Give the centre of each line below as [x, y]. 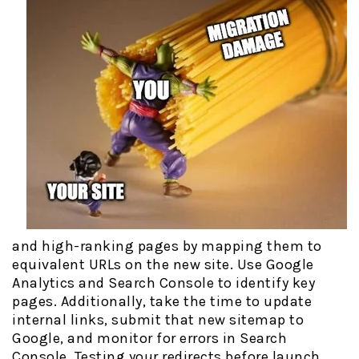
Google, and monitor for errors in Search [149, 339]
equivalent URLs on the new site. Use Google [163, 265]
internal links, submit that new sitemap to [158, 320]
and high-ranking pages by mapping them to [167, 246]
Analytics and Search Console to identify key [163, 283]
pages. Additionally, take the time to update [162, 302]
